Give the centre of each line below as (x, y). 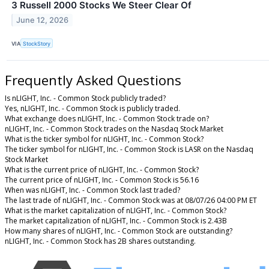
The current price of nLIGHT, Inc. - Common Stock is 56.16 (102, 180)
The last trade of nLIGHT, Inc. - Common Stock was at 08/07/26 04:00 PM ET (131, 201)
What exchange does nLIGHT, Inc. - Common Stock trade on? (107, 119)
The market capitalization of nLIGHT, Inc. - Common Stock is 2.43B (116, 221)
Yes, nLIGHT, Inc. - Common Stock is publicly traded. (92, 109)
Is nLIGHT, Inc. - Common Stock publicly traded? (85, 98)
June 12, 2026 (43, 20)
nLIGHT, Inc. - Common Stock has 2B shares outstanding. (100, 241)
